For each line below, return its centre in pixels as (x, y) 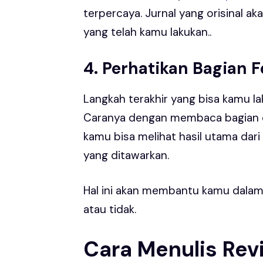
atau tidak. (110, 209)
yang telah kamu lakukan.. (147, 32)
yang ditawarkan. (126, 155)
